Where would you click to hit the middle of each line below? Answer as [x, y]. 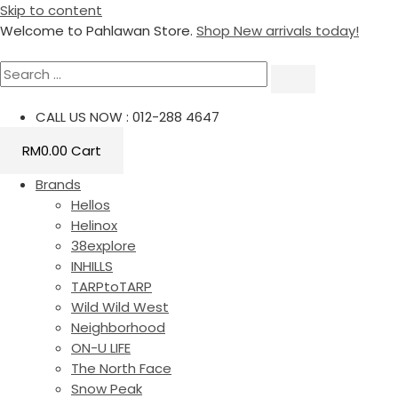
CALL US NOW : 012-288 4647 [127, 117]
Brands [58, 184]
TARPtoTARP [111, 287]
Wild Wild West [120, 307]
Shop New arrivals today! [278, 31]
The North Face [121, 368]
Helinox [94, 225]
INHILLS [92, 266]
